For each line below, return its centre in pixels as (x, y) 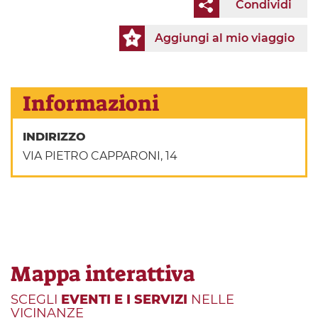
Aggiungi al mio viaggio (225, 38)
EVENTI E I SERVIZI (124, 299)
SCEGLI (36, 299)
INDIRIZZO (56, 137)
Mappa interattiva (103, 274)
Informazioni (91, 103)
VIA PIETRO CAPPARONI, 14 (100, 156)
